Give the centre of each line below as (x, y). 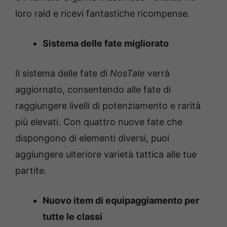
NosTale (127, 73)
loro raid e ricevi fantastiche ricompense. (103, 13)
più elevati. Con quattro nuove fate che (99, 122)
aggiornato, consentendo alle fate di (93, 89)
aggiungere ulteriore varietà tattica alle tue (106, 154)
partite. (31, 170)
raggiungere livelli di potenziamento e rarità (108, 105)
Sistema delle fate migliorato (106, 43)
